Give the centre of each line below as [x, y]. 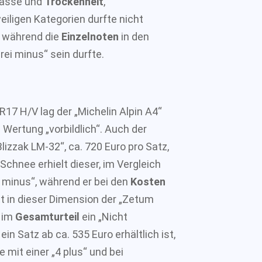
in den [135, 36]
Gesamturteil [49, 216]
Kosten [148, 181]
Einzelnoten [91, 36]
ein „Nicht [105, 216]
